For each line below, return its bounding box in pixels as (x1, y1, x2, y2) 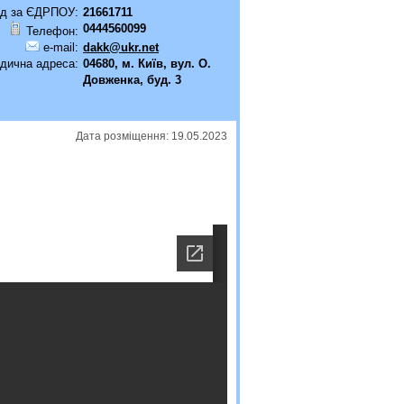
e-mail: (40, 41, 78, 54)
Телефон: (23, 24, 78, 38)
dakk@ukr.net (83, 41, 159, 54)
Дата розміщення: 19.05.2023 (76, 130, 227, 142)
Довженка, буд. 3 (83, 73, 181, 87)
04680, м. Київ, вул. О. (83, 57, 211, 70)
